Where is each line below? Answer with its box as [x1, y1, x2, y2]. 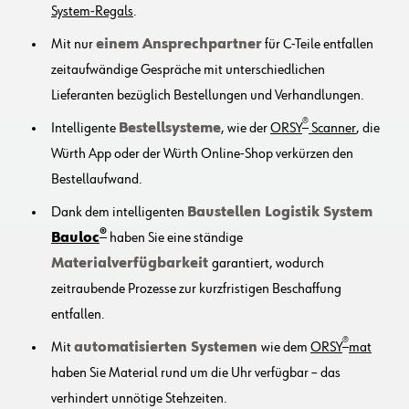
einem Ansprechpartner [96, 37, 262, 52]
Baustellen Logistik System [187, 204, 372, 220]
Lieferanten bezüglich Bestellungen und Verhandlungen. [51, 88, 364, 103]
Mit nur [51, 37, 96, 52]
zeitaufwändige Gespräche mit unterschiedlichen [51, 62, 325, 78]
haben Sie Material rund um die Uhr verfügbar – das [51, 365, 341, 381]
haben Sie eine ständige [107, 230, 243, 246]
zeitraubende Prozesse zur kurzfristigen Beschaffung [51, 281, 341, 297]
